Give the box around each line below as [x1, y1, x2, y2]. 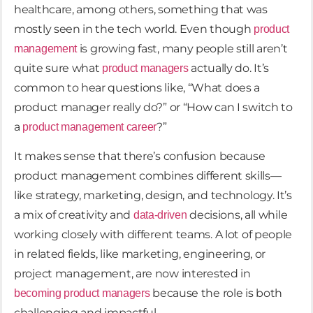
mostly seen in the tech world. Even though [14, 22, 254, 36]
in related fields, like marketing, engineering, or [14, 247, 266, 261]
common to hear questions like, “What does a [14, 81, 261, 94]
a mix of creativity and [14, 208, 133, 222]
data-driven [133, 209, 187, 221]
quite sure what [14, 61, 103, 75]
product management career [22, 121, 156, 133]
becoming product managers [14, 287, 150, 300]
